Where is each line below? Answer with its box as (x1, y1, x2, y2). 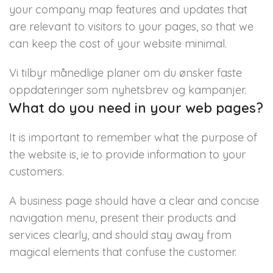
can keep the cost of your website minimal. (9, 37, 227, 51)
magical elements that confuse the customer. (9, 245, 236, 259)
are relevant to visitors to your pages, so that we (9, 19, 253, 34)
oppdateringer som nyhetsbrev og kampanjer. (9, 83, 246, 97)
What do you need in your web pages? (9, 99, 263, 116)
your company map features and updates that (9, 2, 247, 16)
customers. (9, 165, 64, 179)
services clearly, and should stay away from (9, 228, 232, 242)
